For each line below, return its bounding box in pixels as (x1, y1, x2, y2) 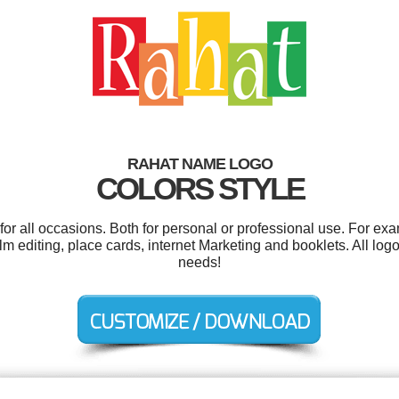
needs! (178, 255, 221, 270)
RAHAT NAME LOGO (126, 155, 273, 173)
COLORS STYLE (95, 171, 304, 206)
